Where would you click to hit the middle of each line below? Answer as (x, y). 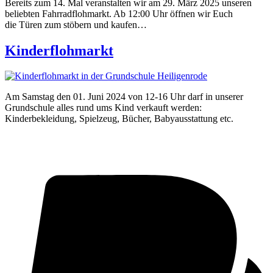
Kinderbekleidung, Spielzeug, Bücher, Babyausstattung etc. (119, 119)
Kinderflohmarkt (59, 50)
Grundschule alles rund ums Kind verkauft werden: (103, 108)
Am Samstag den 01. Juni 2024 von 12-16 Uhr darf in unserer (124, 97)
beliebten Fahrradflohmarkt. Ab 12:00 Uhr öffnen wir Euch (119, 13)
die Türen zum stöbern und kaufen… (76, 24)
